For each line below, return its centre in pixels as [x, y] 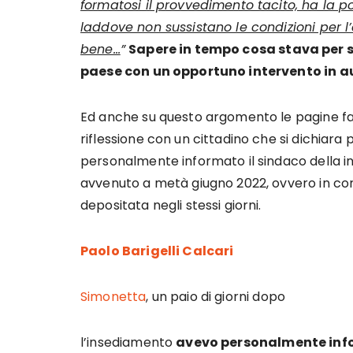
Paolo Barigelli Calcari [157, 251]
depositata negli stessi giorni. [171, 205]
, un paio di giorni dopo [216, 297]
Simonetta [113, 297]
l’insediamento [128, 342]
